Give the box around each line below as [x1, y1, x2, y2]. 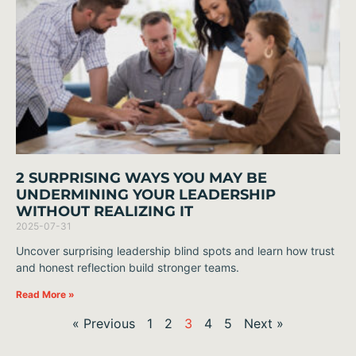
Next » [244, 315, 284, 332]
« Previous [72, 315, 135, 332]
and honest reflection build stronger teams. [16, 261, 239, 275]
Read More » [16, 288, 75, 301]
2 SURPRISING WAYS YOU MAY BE [16, 169, 267, 188]
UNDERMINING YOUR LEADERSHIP [16, 186, 276, 204]
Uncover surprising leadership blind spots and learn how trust [16, 244, 335, 258]
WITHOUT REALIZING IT [16, 203, 193, 221]
